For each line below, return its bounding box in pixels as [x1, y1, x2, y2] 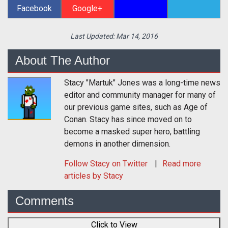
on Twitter [110, 159, 150, 169]
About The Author [15, 53, 110, 68]
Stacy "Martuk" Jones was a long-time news [64, 78, 220, 88]
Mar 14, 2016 [116, 32, 158, 41]
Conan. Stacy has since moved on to [64, 115, 192, 125]
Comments [15, 194, 74, 208]
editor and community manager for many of [64, 90, 216, 100]
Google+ [72, 4, 103, 14]
